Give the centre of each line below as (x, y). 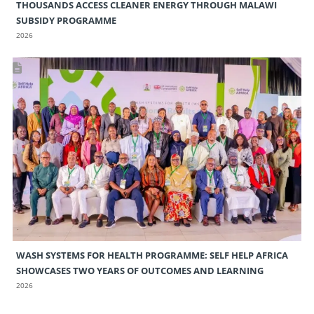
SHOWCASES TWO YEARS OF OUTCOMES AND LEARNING (139, 270)
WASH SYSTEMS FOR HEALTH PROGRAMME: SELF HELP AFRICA (152, 255)
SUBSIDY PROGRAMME (67, 21)
